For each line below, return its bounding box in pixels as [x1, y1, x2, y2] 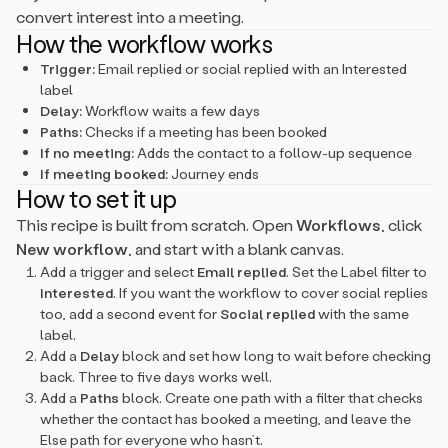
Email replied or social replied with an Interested [95, 59, 407, 78]
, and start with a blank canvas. [128, 238, 344, 259]
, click [381, 214, 422, 235]
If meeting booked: [40, 164, 168, 183]
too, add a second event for [40, 304, 220, 323]
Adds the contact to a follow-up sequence [134, 143, 412, 162]
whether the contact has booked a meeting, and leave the [40, 409, 411, 428]
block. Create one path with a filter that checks [119, 388, 423, 407]
